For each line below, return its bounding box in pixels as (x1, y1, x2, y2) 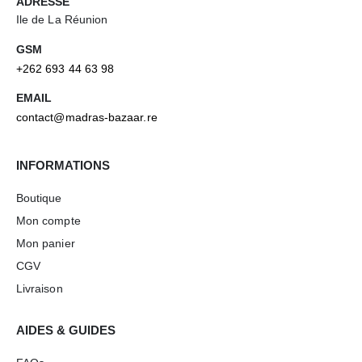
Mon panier (16, 237, 75, 250)
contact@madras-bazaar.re (16, 111, 158, 124)
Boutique (16, 192, 62, 205)
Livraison (16, 282, 63, 296)
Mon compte (16, 214, 81, 228)
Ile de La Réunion (16, 13, 108, 27)
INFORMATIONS (16, 158, 110, 173)
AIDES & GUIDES (16, 323, 116, 338)
